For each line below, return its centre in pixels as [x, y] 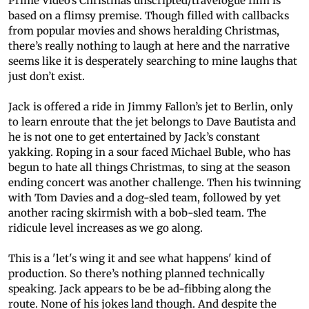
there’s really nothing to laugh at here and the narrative [149, 46]
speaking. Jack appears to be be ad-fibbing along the [140, 289]
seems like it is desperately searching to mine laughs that [153, 61]
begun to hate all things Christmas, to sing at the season [149, 168]
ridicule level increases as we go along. [106, 228]
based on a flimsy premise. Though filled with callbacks [149, 16]
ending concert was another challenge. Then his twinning [154, 183]
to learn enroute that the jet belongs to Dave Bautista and [152, 122]
